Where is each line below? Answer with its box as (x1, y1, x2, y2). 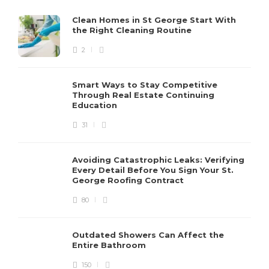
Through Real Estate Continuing (72, 89, 214, 100)
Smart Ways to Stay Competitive (72, 79, 217, 89)
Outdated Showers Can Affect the (72, 229, 224, 240)
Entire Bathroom (72, 240, 148, 250)
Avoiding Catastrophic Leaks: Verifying (72, 154, 244, 165)
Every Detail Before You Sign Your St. (72, 165, 234, 175)
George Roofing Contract (72, 175, 186, 185)
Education (72, 100, 119, 110)
